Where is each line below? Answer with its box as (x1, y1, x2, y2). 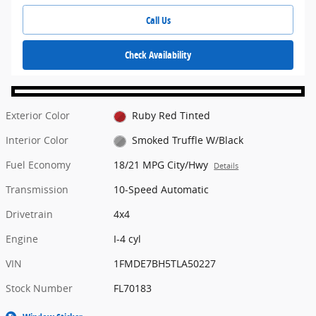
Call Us (145, 13, 171, 27)
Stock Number (6, 281, 73, 296)
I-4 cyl (114, 232, 142, 246)
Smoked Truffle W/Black (131, 133, 243, 147)
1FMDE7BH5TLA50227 (114, 257, 217, 271)
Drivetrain (6, 207, 53, 221)
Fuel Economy (6, 158, 71, 172)
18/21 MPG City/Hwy (114, 158, 209, 172)
